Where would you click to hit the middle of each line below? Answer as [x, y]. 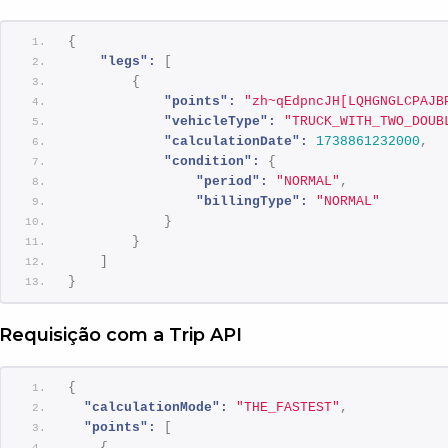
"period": [232, 181]
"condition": [212, 161]
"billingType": [252, 201]
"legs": [128, 61]
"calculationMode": [156, 407]
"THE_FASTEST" [288, 407]
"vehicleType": [220, 121]
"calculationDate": [236, 141]
